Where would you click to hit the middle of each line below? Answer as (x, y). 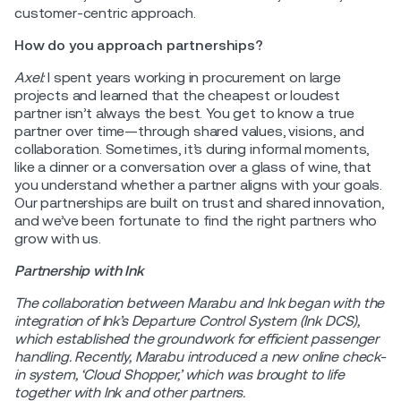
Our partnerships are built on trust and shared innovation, (199, 202)
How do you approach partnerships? (139, 45)
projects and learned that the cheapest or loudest (178, 95)
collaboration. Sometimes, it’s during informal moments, (192, 149)
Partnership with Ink (79, 270)
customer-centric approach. (105, 13)
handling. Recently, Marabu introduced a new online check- (200, 356)
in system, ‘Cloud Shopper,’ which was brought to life (179, 374)
